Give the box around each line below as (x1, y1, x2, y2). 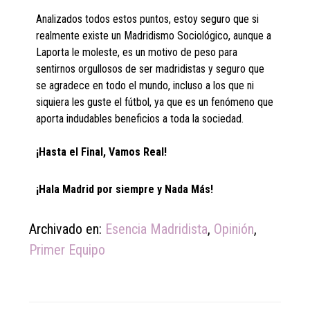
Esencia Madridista (105, 221, 208, 238)
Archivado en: (29, 221, 106, 238)
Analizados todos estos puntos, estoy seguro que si (36, 12, 259, 26)
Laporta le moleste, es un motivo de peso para (36, 46, 238, 60)
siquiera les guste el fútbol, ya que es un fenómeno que (36, 95, 274, 109)
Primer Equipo (29, 241, 106, 259)
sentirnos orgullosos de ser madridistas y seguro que (36, 62, 265, 76)
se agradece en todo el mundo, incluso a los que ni (36, 79, 255, 93)
